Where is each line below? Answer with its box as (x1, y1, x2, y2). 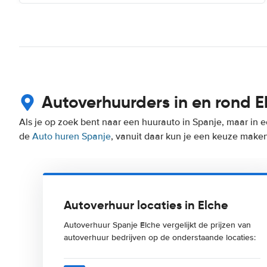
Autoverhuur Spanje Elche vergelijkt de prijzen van (64, 220, 251, 230)
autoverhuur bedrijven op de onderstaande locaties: (64, 232, 256, 243)
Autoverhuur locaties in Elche (64, 197, 228, 213)
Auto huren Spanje (32, 131, 111, 142)
